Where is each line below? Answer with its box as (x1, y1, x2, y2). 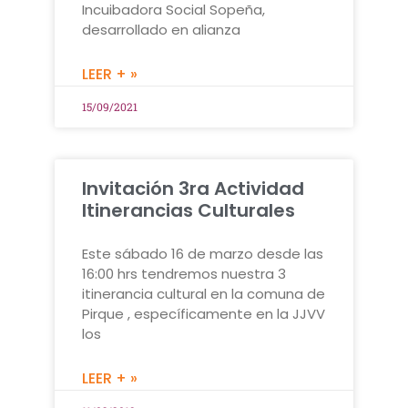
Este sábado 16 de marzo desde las (82, 244, 323, 264)
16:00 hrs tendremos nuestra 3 (82, 264, 286, 284)
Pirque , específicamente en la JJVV (82, 304, 325, 324)
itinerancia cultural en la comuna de (82, 284, 325, 304)
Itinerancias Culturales (82, 198, 295, 224)
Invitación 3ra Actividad (82, 176, 304, 202)
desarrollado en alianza (82, 20, 240, 40)
